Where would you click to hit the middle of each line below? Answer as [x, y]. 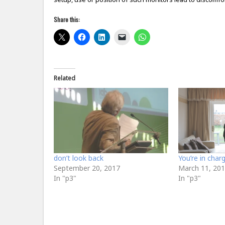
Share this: [67, 19]
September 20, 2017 [87, 168]
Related [65, 78]
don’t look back [79, 158]
